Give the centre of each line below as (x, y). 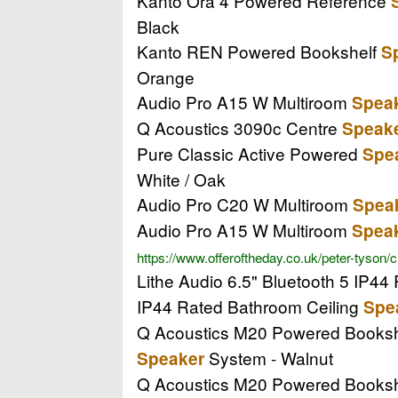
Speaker (171, 358)
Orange (166, 76)
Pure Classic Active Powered (250, 153)
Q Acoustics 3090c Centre (239, 127)
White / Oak (181, 179)
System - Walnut (269, 357)
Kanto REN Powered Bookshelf (259, 51)
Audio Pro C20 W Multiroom (245, 203)
